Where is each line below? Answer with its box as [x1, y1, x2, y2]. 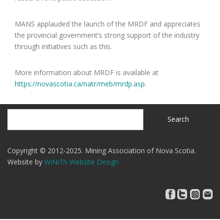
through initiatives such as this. [15, 42, 112, 52]
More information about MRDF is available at [15, 68, 159, 78]
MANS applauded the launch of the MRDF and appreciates [15, 19, 200, 29]
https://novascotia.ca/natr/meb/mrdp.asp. [15, 79, 146, 89]
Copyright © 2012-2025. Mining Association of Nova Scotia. [7, 146, 196, 156]
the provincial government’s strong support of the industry [15, 30, 199, 40]
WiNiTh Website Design [44, 157, 119, 167]
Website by [7, 157, 44, 167]
